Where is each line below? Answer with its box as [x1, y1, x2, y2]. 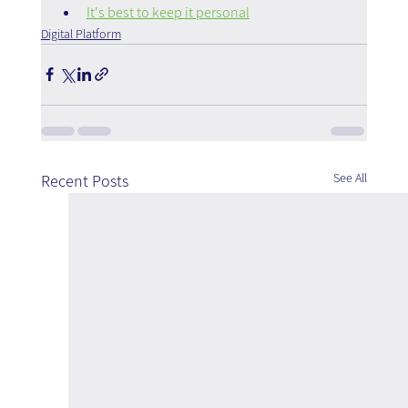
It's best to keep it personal [86, 2, 250, 22]
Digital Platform [40, 25, 121, 42]
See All [333, 168, 368, 186]
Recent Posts [40, 169, 128, 191]
